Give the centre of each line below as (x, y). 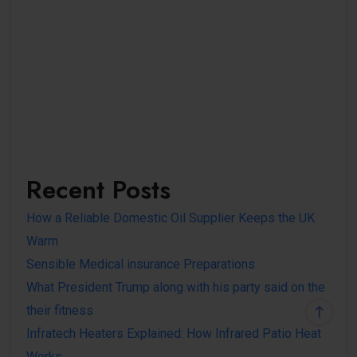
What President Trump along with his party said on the (176, 287)
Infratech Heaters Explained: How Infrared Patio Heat (174, 333)
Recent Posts (98, 189)
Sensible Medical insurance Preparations (141, 264)
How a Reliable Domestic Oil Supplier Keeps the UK (171, 218)
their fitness (60, 310)
